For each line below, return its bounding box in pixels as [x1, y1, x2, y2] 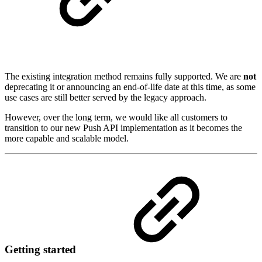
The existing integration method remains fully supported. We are [5, 71, 243, 81]
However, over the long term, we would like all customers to [5, 112, 227, 122]
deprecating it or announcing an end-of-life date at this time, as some [5, 81, 256, 92]
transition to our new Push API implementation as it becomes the [5, 122, 242, 133]
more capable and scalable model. [5, 133, 129, 143]
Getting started [5, 243, 76, 256]
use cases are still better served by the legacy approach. [5, 92, 206, 102]
